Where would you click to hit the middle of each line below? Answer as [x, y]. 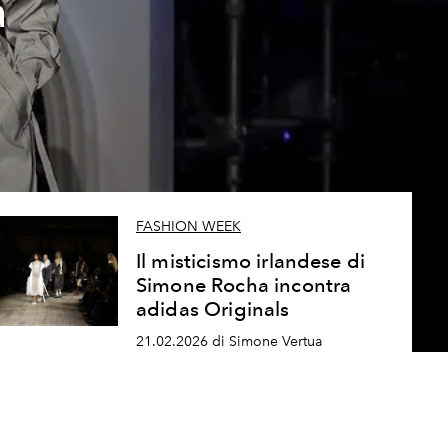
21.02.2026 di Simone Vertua [228, 341]
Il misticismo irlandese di [250, 261]
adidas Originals [212, 309]
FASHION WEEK [188, 227]
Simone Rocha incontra [243, 285]
